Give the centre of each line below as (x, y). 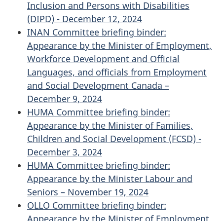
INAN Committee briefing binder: (97, 32)
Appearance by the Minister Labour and (110, 178)
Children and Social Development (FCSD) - (114, 138)
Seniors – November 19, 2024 (88, 192)
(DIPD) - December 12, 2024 (85, 18)
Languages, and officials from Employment (117, 72)
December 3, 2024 (65, 152)
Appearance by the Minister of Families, (110, 125)
